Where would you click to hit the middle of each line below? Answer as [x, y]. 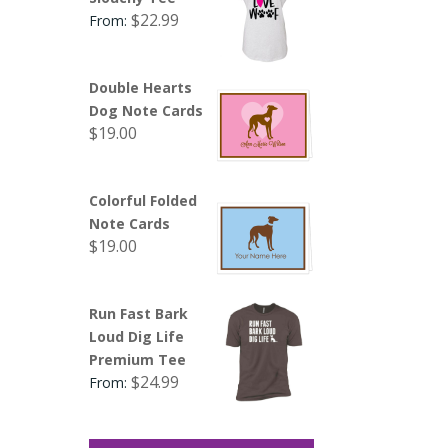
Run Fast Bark [139, 313]
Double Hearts [141, 87]
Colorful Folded [143, 200]
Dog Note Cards [146, 110]
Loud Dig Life [137, 336]
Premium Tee [138, 359]
